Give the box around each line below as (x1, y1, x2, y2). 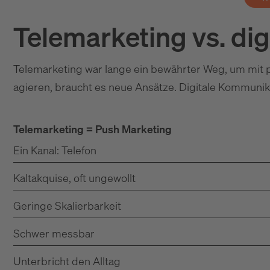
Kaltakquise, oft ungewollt (13, 171, 136, 185)
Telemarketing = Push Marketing (13, 122, 172, 136)
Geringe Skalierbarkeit (13, 198, 121, 213)
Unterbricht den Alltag (13, 254, 121, 268)
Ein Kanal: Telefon (13, 143, 96, 157)
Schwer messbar (13, 226, 95, 240)
